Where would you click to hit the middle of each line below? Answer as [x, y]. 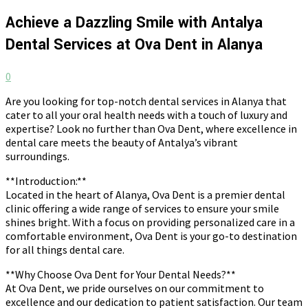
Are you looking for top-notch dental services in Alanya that [146, 101]
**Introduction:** [46, 180]
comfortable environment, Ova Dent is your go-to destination [151, 235]
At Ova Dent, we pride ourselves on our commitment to [135, 288]
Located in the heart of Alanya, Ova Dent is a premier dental [145, 194]
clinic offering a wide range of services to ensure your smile [142, 208]
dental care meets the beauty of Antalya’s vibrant [122, 142]
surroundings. [37, 156]
